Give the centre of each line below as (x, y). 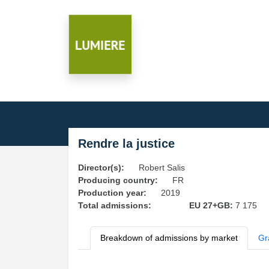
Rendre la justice (126, 144)
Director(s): (101, 168)
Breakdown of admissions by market (169, 238)
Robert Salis (162, 168)
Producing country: (118, 180)
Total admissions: (115, 205)
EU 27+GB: (212, 205)
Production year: (112, 193)
